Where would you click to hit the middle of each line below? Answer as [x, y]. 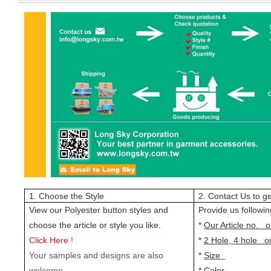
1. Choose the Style [67, 196]
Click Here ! [51, 240]
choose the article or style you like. [95, 225]
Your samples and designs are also [96, 255]
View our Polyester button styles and [99, 210]
